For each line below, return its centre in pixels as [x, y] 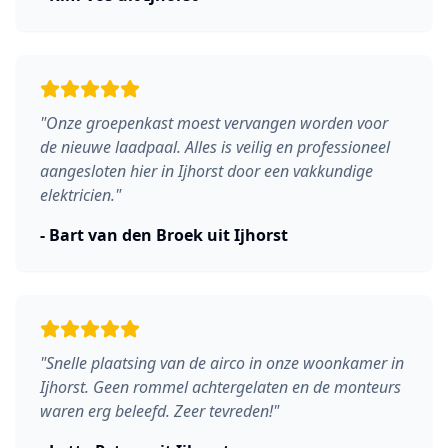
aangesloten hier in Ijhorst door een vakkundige [206, 171]
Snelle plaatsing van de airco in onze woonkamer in [225, 363]
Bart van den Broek [126, 235]
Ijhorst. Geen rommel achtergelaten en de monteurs [220, 387]
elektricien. [77, 195]
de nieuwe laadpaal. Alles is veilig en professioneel [215, 147]
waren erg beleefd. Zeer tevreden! [156, 411]
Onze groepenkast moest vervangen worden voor [217, 123]
